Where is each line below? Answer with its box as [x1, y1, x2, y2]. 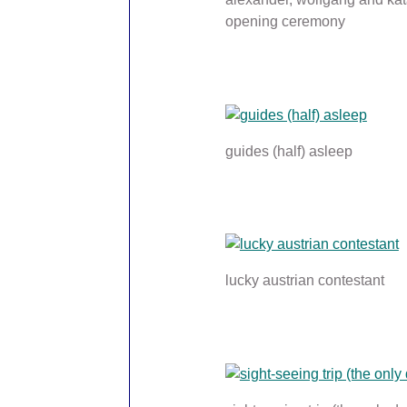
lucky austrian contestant [224, 273, 384, 289]
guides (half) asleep [224, 143, 352, 159]
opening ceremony [224, 13, 345, 29]
